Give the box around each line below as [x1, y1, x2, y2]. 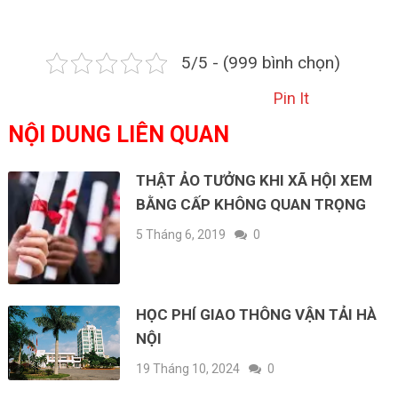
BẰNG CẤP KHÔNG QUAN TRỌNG [136, 195, 367, 214]
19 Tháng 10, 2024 [136, 361, 241, 376]
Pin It [273, 89, 309, 108]
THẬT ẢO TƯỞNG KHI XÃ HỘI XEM [136, 171, 373, 190]
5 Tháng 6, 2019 [136, 227, 227, 243]
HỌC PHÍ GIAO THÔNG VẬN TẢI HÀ [136, 305, 378, 323]
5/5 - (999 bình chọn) [181, 52, 341, 74]
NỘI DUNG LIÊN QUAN [7, 122, 229, 148]
